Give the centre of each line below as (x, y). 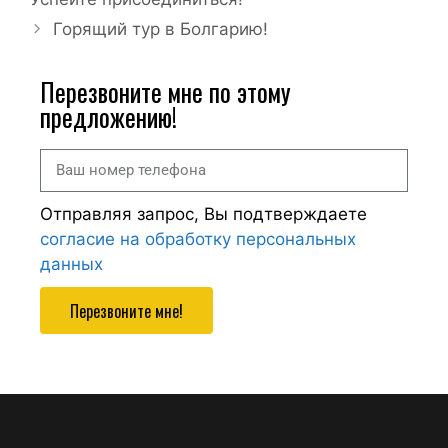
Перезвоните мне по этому (165, 91)
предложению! (108, 116)
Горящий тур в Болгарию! (161, 29)
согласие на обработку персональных (198, 239)
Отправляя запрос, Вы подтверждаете (203, 214)
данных (71, 264)
